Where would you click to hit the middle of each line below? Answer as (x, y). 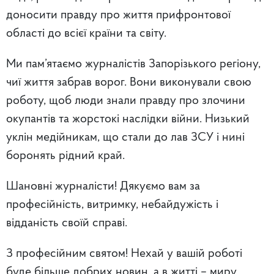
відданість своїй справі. (67, 223)
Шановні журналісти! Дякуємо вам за (103, 186)
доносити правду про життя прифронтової (118, 15)
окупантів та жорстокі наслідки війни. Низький (128, 119)
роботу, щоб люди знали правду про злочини (126, 101)
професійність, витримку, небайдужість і (112, 205)
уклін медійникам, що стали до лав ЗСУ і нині (125, 137)
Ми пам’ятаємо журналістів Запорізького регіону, (133, 64)
